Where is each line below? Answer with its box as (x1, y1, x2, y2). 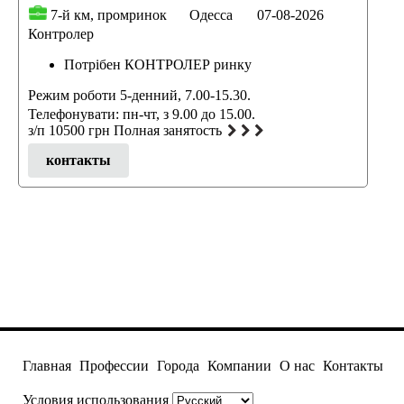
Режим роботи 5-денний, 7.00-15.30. (28, 87, 251, 103)
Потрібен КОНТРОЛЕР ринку (64, 56, 252, 72)
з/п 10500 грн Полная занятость (28, 122, 222, 138)
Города (157, 357, 199, 373)
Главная (23, 357, 71, 373)
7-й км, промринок (50, 6, 167, 23)
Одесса (189, 6, 233, 23)
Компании (207, 357, 271, 373)
